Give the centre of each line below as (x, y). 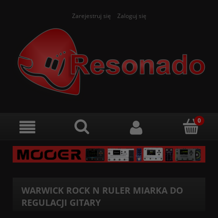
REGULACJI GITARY (61, 202)
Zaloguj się (132, 16)
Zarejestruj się (91, 16)
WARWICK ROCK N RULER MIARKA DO (102, 190)
